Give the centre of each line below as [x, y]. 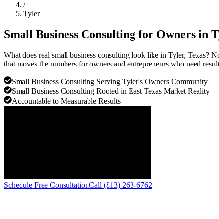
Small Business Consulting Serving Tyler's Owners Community [110, 81]
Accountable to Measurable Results [66, 101]
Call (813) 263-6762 [120, 185]
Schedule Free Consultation [46, 185]
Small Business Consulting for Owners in [108, 34]
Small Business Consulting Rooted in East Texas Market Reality [111, 91]
